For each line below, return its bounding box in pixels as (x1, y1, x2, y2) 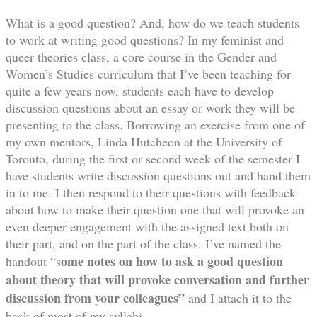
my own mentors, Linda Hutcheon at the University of (6, 132, 282, 150)
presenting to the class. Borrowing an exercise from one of (6, 115, 305, 133)
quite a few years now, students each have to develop (6, 81, 274, 99)
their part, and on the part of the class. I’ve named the (6, 234, 281, 252)
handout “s (6, 252, 61, 270)
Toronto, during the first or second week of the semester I (6, 149, 300, 167)
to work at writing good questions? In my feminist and (6, 30, 284, 48)
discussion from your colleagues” (6, 288, 188, 307)
